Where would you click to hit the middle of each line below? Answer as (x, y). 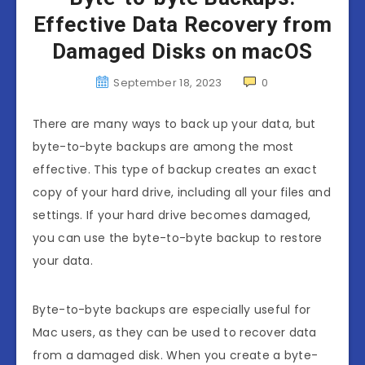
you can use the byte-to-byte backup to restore (178, 237)
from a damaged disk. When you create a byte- (176, 355)
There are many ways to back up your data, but (174, 123)
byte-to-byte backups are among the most (163, 146)
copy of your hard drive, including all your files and (182, 192)
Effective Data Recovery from (182, 24)
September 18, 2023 (168, 82)
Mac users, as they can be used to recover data (175, 332)
